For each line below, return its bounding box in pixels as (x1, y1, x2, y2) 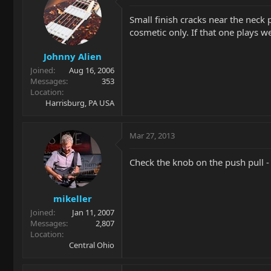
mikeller (53, 192, 92, 204)
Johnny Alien (43, 50, 102, 62)
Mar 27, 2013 (129, 129, 175, 141)
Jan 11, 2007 (72, 207, 114, 218)
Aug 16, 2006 (69, 64, 114, 76)
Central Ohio (69, 240, 114, 250)
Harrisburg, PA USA (45, 97, 114, 108)
